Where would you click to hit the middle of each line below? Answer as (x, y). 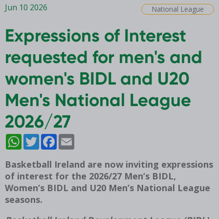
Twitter (47, 138)
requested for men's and (104, 56)
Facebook (67, 138)
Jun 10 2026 (26, 7)
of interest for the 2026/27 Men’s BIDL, (90, 176)
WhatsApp (33, 138)
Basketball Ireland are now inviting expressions (109, 164)
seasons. (24, 199)
